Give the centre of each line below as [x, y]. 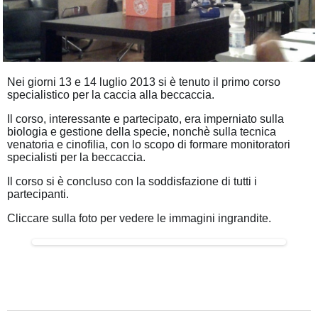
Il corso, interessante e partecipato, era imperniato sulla [146, 119]
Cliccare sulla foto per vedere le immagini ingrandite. [139, 218]
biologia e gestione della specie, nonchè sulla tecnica [142, 131]
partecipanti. [38, 194]
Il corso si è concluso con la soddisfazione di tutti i [132, 181]
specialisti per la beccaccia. [76, 157]
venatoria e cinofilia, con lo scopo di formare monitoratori [149, 144]
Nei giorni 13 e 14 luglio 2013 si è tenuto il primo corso [144, 82]
